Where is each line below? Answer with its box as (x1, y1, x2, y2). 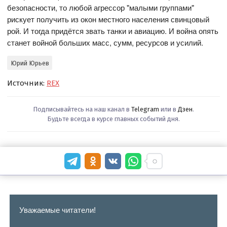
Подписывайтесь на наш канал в (33, 105, 131, 113)
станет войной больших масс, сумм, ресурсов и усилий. (7, 37, 204, 48)
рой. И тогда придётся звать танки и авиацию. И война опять (7, 25, 219, 36)
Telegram (131, 105, 159, 113)
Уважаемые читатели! (19, 205, 96, 214)
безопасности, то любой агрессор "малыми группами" (7, 2, 195, 13)
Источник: (7, 79, 47, 88)
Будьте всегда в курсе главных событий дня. (47, 115, 180, 123)
